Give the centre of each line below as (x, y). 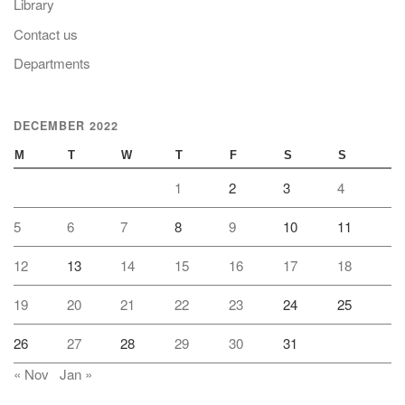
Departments (52, 63)
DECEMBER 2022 (66, 125)
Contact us (46, 33)
